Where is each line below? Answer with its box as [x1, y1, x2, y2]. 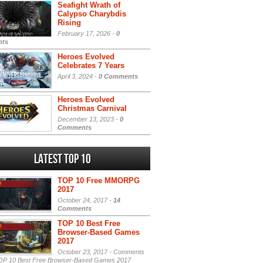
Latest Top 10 [33, 151, 91, 167]
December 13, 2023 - [58, 116, 120, 123]
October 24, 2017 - [58, 197, 113, 204]
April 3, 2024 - [58, 73, 99, 80]
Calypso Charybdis [58, 9, 126, 18]
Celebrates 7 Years [58, 61, 124, 70]
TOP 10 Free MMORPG [58, 176, 140, 185]
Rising [58, 18, 81, 27]
